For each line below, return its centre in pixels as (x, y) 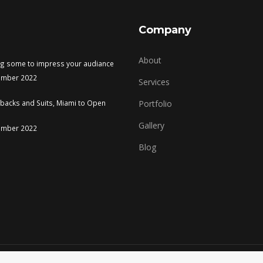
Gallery (151, 125)
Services (154, 82)
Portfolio (155, 104)
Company (165, 30)
